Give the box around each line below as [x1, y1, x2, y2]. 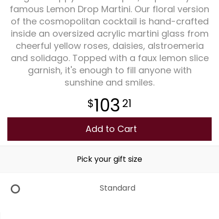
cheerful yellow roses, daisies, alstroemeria [15, 39, 204, 52]
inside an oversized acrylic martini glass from [10, 27, 209, 40]
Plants [99, 16, 120, 25]
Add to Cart [86, 122, 137, 135]
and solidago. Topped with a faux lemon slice [10, 51, 209, 64]
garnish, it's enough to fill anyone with [27, 64, 192, 76]
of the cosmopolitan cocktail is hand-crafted [10, 15, 209, 27]
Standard [99, 182, 135, 194]
